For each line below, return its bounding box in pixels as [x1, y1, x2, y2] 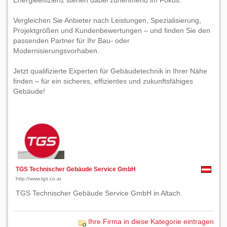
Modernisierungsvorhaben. [13, 47, 99, 55]
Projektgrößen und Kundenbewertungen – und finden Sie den [13, 26, 210, 34]
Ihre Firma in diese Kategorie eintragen [88, 217, 214, 225]
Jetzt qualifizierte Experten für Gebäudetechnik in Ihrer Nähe [13, 67, 207, 75]
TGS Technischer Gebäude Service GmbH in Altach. [16, 189, 182, 197]
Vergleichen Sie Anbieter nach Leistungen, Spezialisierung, [13, 16, 201, 24]
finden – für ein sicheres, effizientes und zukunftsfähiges [13, 77, 193, 85]
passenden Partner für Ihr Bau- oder [13, 36, 130, 45]
